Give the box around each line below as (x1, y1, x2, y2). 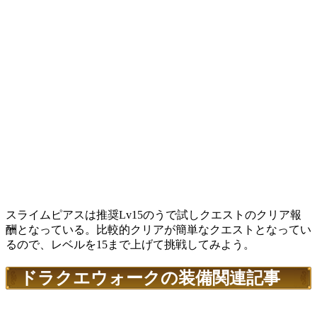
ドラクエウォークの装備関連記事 (20, 269, 280, 288)
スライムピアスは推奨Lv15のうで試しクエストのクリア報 (6, 209, 301, 221)
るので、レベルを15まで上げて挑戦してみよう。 (6, 238, 255, 251)
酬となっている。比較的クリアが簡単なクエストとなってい (6, 224, 311, 236)
